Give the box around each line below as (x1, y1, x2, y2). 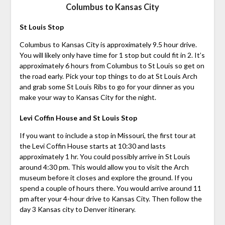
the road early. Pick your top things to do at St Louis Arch (19, 72, 197, 81)
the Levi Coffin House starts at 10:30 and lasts (19, 142, 166, 151)
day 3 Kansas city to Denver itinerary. (19, 205, 136, 214)
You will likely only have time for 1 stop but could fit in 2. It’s (19, 51, 205, 60)
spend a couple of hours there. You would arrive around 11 (19, 184, 201, 193)
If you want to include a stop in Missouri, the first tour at (19, 131, 196, 140)
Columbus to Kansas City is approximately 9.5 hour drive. (19, 40, 197, 49)
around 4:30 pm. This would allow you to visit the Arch (19, 163, 189, 172)
